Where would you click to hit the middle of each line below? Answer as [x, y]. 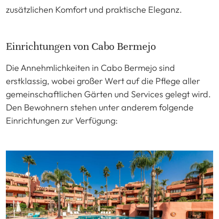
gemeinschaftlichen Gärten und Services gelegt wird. [108, 94]
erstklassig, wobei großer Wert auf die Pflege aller [103, 81]
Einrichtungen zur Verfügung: [62, 121]
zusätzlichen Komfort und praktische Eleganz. [94, 10]
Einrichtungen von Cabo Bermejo [81, 46]
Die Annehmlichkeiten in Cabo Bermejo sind [90, 68]
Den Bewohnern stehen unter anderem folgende [100, 108]
